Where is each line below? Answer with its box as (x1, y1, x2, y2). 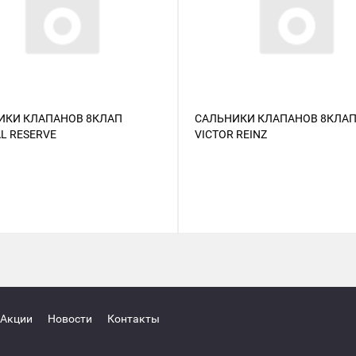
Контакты (107, 311, 160, 325)
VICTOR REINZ (195, 127, 267, 141)
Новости (48, 311, 92, 325)
